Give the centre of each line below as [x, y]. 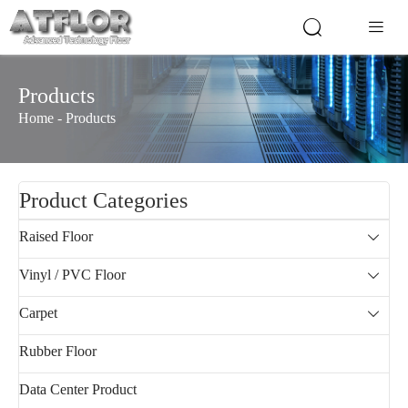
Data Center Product [78, 389]
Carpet [38, 313]
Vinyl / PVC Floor [72, 275]
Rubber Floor [58, 351]
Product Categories [103, 200]
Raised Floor [56, 236]
